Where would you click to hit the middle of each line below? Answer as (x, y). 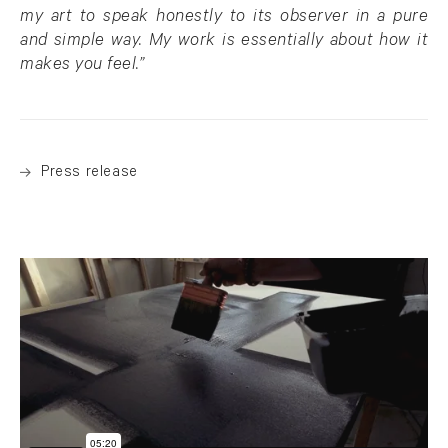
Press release (89, 173)
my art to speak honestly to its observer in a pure (224, 18)
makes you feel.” (82, 66)
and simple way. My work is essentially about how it (224, 42)
